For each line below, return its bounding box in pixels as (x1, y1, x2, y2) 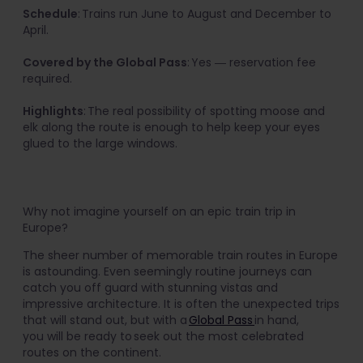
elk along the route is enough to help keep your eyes (23, 119, 320, 136)
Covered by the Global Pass (23, 54, 187, 71)
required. (23, 70, 72, 88)
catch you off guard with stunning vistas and (23, 280, 278, 297)
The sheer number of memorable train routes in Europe (23, 247, 338, 264)
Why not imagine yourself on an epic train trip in (23, 203, 296, 220)
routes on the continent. (23, 344, 161, 361)
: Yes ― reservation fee (187, 54, 316, 71)
